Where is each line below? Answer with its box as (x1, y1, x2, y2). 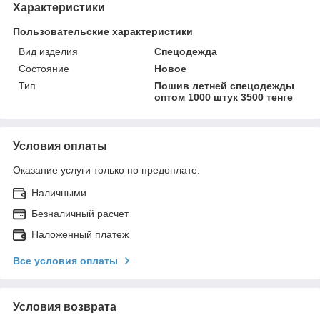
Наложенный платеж (31, 228, 129, 240)
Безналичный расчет (31, 207, 129, 219)
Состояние (19, 62, 69, 74)
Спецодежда (154, 45, 218, 57)
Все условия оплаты (13, 254, 118, 266)
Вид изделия (19, 45, 78, 57)
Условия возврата (13, 300, 116, 313)
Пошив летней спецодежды (154, 79, 295, 91)
